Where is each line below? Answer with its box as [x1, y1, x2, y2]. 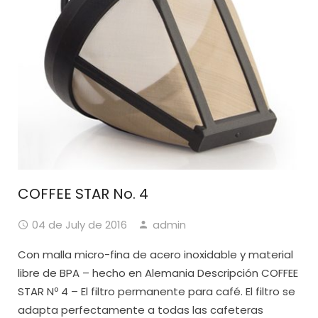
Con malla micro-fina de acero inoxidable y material [18, 247, 293, 263]
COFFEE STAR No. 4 [18, 184, 148, 204]
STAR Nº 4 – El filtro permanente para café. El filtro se [18, 284, 295, 300]
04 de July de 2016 [32, 217, 127, 233]
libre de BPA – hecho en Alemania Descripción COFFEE [18, 265, 298, 281]
